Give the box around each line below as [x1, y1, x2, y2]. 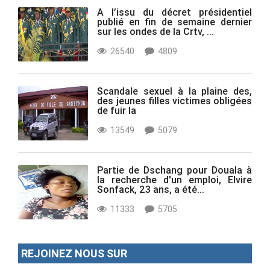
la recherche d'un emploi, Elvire [97, 173, 252, 186]
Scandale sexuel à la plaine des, [97, 84, 252, 97]
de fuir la [97, 104, 137, 116]
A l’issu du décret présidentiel [97, 5, 252, 18]
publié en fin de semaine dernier [97, 15, 252, 28]
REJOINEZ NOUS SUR [21, 246, 127, 260]
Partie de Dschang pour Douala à [97, 163, 252, 176]
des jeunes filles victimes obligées [97, 94, 252, 107]
